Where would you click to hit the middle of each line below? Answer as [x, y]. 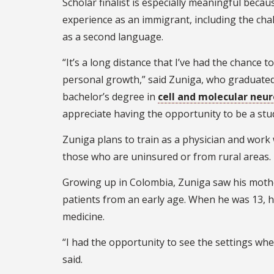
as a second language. [113, 36]
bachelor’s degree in [110, 96]
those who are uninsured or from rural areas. [167, 156]
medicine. [83, 216]
